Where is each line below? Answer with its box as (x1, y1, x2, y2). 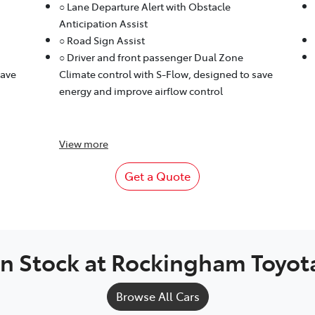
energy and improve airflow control (58, 84, 223, 98)
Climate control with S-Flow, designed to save (58, 67, 273, 82)
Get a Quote (124, 168, 191, 184)
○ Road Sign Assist (58, 33, 145, 48)
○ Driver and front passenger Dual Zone (58, 50, 243, 65)
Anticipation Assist (58, 16, 148, 31)
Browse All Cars (115, 288, 200, 304)
